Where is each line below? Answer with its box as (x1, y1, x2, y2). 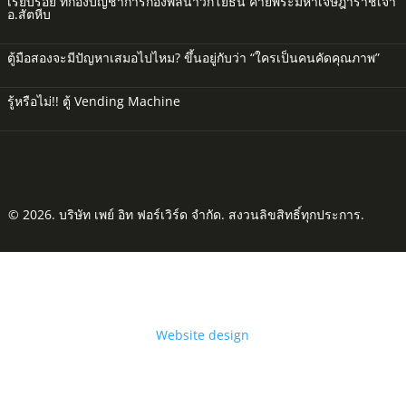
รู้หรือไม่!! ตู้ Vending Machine (7, 92, 180, 110)
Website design (156, 325, 250, 343)
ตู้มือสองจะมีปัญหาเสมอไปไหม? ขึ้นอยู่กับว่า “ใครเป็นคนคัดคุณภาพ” (7, 48, 380, 66)
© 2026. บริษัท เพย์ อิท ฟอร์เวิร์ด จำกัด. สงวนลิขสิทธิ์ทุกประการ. (7, 205, 364, 223)
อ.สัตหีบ (7, 5, 51, 23)
